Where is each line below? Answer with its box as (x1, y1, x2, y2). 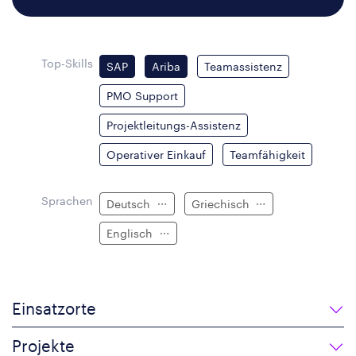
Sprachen (41, 193, 94, 207)
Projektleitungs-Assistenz (106, 118, 242, 133)
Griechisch (191, 197, 253, 211)
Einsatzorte (12, 298, 96, 318)
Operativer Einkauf (106, 148, 207, 162)
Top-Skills (41, 56, 94, 70)
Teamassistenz (204, 60, 283, 74)
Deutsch (106, 197, 154, 211)
